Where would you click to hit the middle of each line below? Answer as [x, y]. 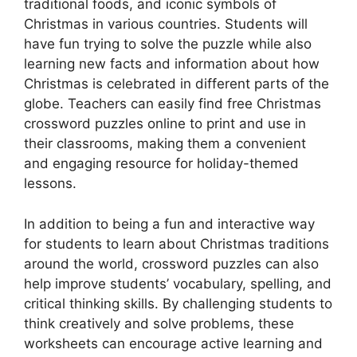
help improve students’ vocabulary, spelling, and [178, 283]
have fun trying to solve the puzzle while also [168, 44]
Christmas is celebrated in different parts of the [177, 84]
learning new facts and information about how [172, 64]
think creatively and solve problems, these [159, 323]
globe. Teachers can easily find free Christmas [173, 104]
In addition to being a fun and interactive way [169, 224]
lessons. [50, 183]
